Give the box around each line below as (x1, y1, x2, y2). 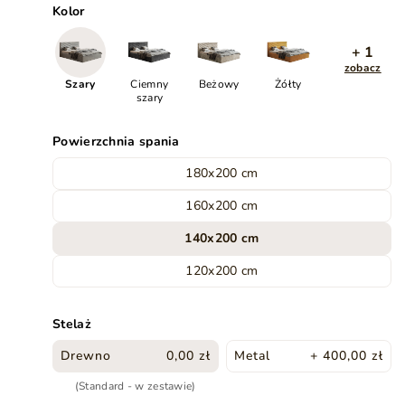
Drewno (61, 347, 111, 364)
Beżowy (198, 77, 240, 91)
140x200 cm (184, 230, 259, 247)
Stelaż (52, 316, 91, 333)
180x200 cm (185, 165, 259, 182)
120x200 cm (185, 262, 259, 279)
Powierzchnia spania (52, 133, 180, 150)
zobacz (344, 61, 381, 75)
